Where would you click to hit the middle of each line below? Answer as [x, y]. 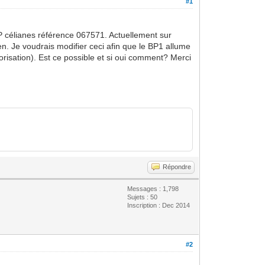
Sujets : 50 [143, 197]
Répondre [177, 167]
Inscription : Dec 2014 [159, 205]
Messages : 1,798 [153, 188]
